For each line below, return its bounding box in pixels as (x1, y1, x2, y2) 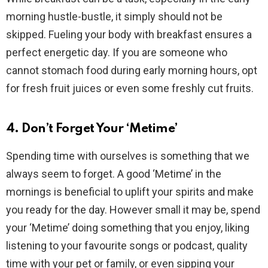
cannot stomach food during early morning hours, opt (6, 63, 257, 77)
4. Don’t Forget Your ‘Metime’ (6, 122, 178, 135)
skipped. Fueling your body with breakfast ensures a (6, 28, 252, 41)
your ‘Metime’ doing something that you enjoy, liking (6, 221, 249, 234)
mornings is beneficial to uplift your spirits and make (6, 185, 254, 198)
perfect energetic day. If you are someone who (6, 45, 227, 59)
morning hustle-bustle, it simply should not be (6, 10, 223, 23)
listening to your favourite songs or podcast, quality (6, 239, 248, 252)
